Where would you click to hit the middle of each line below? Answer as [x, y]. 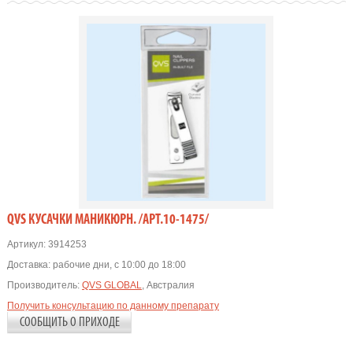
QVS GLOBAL [111, 285]
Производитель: [43, 285]
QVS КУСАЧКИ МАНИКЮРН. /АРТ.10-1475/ [108, 220]
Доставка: [28, 265]
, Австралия [168, 285]
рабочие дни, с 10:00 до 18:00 [119, 265]
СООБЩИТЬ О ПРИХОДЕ [69, 323]
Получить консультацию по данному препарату [113, 306]
